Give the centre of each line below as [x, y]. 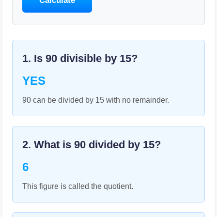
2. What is [48, 145]
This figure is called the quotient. [78, 186]
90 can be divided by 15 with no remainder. [96, 100]
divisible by [88, 58]
